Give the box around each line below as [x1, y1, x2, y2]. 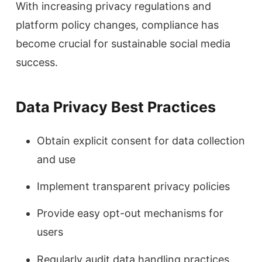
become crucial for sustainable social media [16, 37, 230, 50]
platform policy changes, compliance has [16, 18, 219, 31]
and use [37, 153, 75, 166]
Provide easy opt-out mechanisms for [37, 207, 223, 220]
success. [16, 56, 58, 68]
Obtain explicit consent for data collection [37, 134, 245, 147]
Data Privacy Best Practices [16, 98, 216, 116]
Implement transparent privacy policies [37, 180, 230, 192]
